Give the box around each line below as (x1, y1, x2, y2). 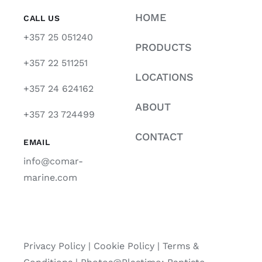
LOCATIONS (135, 71, 194, 84)
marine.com (23, 172, 77, 184)
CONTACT (135, 130, 184, 143)
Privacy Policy (23, 240, 85, 252)
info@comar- (23, 156, 83, 167)
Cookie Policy (93, 240, 154, 252)
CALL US (23, 13, 60, 23)
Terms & (162, 240, 199, 252)
